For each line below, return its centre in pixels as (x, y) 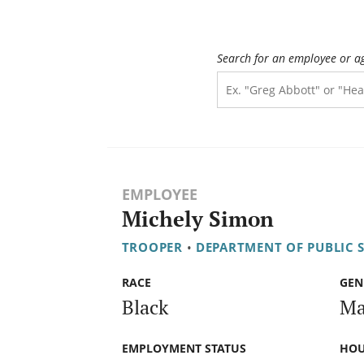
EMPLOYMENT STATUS (184, 348)
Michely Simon (197, 219)
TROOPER (152, 247)
